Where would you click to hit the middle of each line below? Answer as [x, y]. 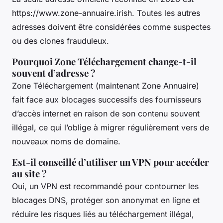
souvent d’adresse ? [54, 73]
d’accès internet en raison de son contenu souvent [106, 113]
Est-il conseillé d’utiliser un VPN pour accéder [111, 162]
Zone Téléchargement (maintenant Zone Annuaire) [106, 85]
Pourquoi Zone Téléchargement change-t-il [104, 61]
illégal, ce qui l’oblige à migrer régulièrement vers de [111, 127]
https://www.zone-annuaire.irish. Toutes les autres [106, 13]
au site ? [29, 173]
